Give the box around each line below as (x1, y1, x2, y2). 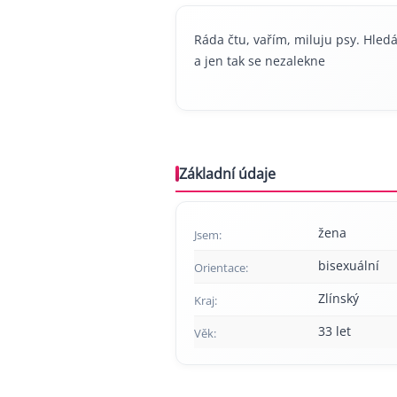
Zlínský (318, 290, 359, 307)
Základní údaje (179, 164, 276, 183)
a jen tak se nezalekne (194, 52, 325, 69)
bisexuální (318, 257, 379, 274)
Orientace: (194, 260, 248, 276)
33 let (318, 323, 351, 339)
